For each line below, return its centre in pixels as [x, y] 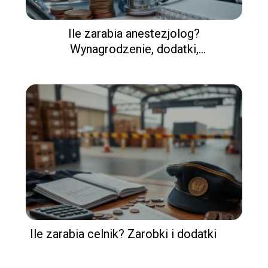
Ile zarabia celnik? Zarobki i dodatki [123, 234]
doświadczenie [134, 65]
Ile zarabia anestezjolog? [134, 34]
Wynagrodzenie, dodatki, [134, 49]
